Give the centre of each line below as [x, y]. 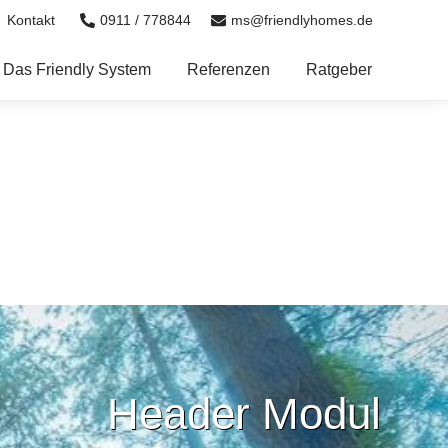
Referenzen [228, 69]
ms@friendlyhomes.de [302, 19]
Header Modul [244, 413]
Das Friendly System [77, 69]
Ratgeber [339, 69]
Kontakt [31, 20]
